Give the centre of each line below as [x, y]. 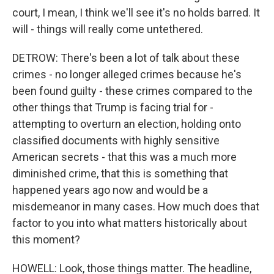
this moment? [46, 239]
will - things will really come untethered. [108, 29]
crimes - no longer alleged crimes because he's [127, 74]
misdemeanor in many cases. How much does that [136, 206]
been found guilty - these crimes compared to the [132, 91]
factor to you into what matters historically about [130, 223]
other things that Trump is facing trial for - [113, 107]
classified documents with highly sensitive [116, 140]
